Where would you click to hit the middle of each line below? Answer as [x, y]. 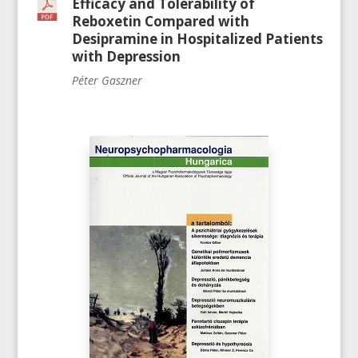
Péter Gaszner [107, 81]
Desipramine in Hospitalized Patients [197, 39]
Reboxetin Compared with [160, 22]
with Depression [126, 57]
